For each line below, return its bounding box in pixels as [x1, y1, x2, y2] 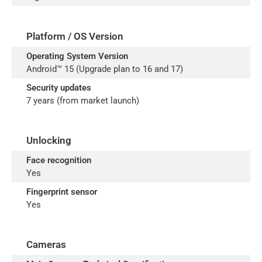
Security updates [26, 82, 91, 93]
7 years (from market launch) [26, 95, 139, 106]
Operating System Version [26, 51, 128, 61]
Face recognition [26, 155, 91, 166]
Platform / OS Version [26, 30, 123, 42]
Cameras [26, 239, 66, 250]
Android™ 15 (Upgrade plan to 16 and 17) [26, 64, 183, 74]
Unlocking [26, 135, 71, 146]
